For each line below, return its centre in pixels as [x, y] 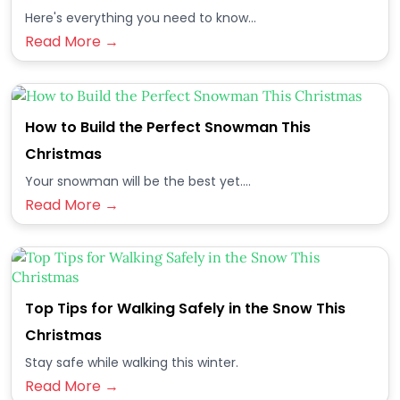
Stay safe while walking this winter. [132, 362]
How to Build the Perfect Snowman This [168, 127]
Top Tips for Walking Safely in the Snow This [185, 308]
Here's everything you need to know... [141, 18]
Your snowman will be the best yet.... [138, 181]
